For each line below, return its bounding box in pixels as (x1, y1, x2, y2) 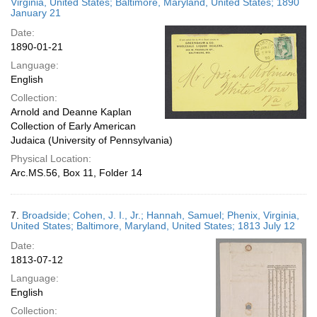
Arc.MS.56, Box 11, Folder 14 (11, 167, 142, 178)
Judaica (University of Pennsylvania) (11, 134, 173, 146)
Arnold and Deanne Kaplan (11, 106, 132, 117)
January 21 (11, 7, 61, 18)
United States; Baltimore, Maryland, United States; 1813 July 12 (11, 220, 295, 231)
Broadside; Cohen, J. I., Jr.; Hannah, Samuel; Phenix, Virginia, (22, 209, 299, 221)
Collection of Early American (11, 120, 136, 132)
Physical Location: (11, 153, 91, 164)
